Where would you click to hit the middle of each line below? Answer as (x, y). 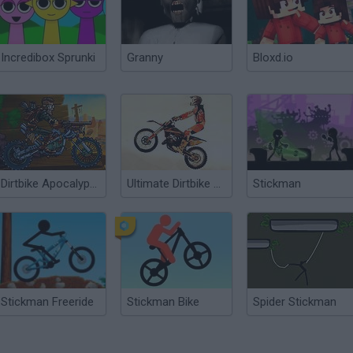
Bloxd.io (273, 58)
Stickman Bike (163, 302)
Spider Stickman (295, 302)
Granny (145, 58)
